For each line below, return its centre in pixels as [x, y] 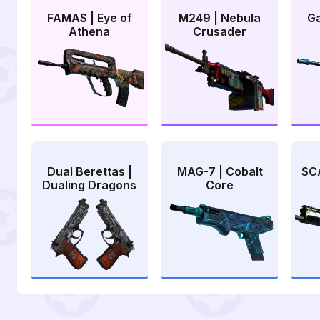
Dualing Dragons [90, 185]
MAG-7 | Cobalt [220, 171]
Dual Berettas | [89, 171]
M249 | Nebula [220, 18]
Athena [90, 32]
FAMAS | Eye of [89, 18]
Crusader [220, 32]
